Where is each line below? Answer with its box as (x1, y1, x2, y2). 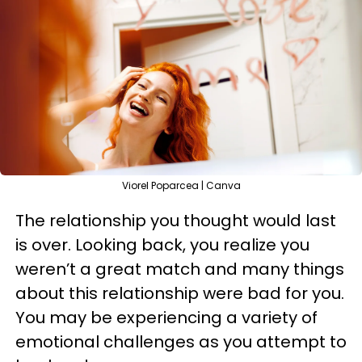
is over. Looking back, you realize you (15, 234, 309, 256)
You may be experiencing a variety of (15, 306, 318, 329)
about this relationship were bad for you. (15, 282, 344, 305)
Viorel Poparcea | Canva (121, 179, 241, 192)
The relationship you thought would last (15, 209, 336, 232)
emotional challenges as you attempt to (15, 330, 347, 353)
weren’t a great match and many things (15, 258, 344, 280)
